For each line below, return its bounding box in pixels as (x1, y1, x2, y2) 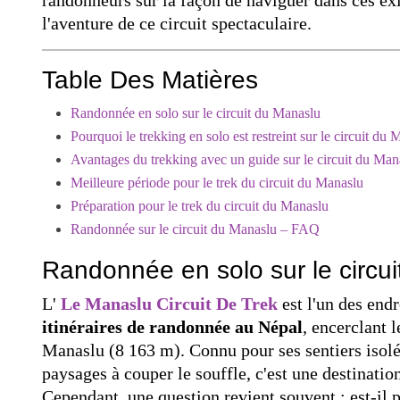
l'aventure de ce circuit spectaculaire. (42, 12, 312, 33)
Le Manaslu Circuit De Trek (61, 293, 278, 313)
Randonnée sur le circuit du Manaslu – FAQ (71, 221, 320, 237)
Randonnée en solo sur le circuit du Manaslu (71, 104, 321, 121)
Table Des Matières (42, 65, 258, 94)
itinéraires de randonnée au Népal (42, 316, 303, 337)
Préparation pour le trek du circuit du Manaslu (71, 197, 329, 213)
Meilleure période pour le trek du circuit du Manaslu (71, 174, 363, 190)
